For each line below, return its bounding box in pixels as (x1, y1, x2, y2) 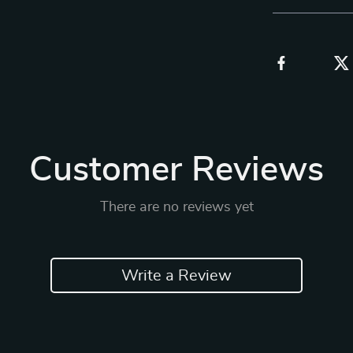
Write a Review (121, 267, 232, 284)
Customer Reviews (29, 153, 324, 188)
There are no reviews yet (99, 200, 254, 214)
